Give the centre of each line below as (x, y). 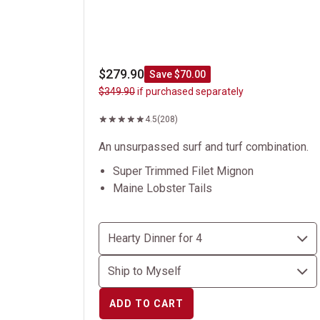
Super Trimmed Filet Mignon (183, 171)
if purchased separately (189, 91)
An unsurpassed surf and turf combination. (204, 147)
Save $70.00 (177, 74)
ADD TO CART (146, 304)
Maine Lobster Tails (162, 188)
